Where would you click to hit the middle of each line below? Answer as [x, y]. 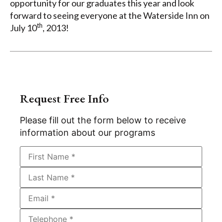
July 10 [23, 28]
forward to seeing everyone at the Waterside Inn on [110, 15]
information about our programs [87, 133]
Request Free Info [64, 99]
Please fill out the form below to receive [103, 120]
